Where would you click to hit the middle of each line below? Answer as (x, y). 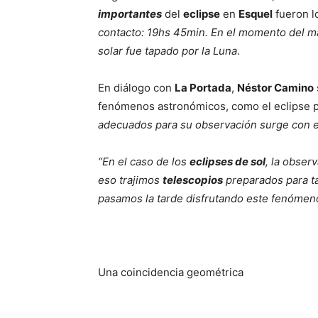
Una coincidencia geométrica (171, 272)
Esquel (256, 14)
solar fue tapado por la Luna (168, 51)
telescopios (193, 180)
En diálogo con (136, 88)
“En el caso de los (144, 161)
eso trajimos (130, 180)
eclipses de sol (227, 161)
